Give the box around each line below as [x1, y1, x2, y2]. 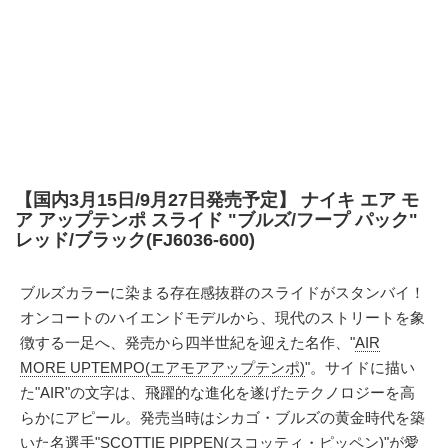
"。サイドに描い [305, 359, 415, 376]
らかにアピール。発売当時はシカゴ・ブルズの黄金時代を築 [20, 409, 425, 426]
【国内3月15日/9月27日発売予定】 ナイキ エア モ [15, 190, 419, 210]
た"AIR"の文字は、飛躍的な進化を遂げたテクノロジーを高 [20, 384, 415, 401]
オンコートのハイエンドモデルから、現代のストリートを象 [20, 309, 425, 326]
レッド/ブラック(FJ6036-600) [15, 230, 255, 250]
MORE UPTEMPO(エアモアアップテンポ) [20, 359, 305, 376]
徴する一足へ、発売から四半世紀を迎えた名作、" [20, 334, 355, 351]
